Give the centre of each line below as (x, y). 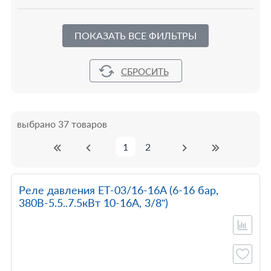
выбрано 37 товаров (62, 124)
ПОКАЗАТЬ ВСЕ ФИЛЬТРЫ (135, 35)
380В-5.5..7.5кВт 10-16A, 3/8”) (93, 203)
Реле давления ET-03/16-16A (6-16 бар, (118, 190)
